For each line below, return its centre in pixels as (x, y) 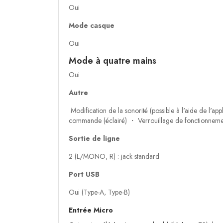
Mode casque (92, 26)
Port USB (84, 174)
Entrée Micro (91, 210)
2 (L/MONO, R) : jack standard (114, 157)
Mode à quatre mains (112, 61)
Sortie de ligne (94, 139)
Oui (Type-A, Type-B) (99, 192)
